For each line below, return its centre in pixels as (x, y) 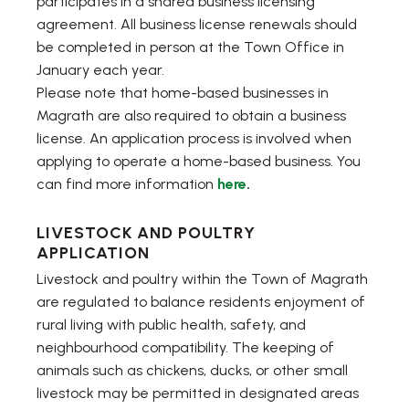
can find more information (127, 184)
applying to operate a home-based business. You (199, 162)
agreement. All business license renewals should (197, 25)
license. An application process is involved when (194, 139)
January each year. (100, 70)
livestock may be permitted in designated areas (198, 393)
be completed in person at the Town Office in (190, 47)
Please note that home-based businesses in (183, 93)
